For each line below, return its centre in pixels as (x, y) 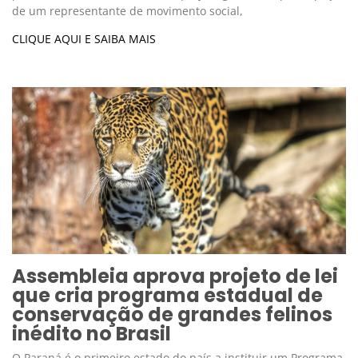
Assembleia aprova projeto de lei (175, 276)
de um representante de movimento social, (127, 11)
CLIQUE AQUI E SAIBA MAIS (84, 39)
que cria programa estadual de (167, 296)
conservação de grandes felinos (172, 315)
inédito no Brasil (91, 334)
